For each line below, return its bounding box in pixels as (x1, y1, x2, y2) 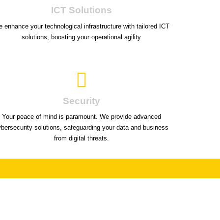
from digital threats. (54, 135, 109, 142)
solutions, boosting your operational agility (22, 33, 141, 41)
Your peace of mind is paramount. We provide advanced (1, 113, 161, 121)
